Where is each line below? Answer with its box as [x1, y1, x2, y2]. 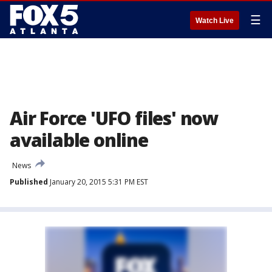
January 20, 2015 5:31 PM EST [48, 177, 148, 187]
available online [10, 127, 148, 152]
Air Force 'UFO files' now [10, 106, 218, 131]
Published [10, 177, 48, 187]
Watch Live [195, 16, 234, 25]
